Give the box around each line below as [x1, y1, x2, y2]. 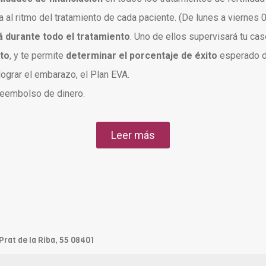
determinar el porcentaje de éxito [66, 49, 217, 61]
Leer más [111, 128, 155, 141]
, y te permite [9, 49, 66, 61]
